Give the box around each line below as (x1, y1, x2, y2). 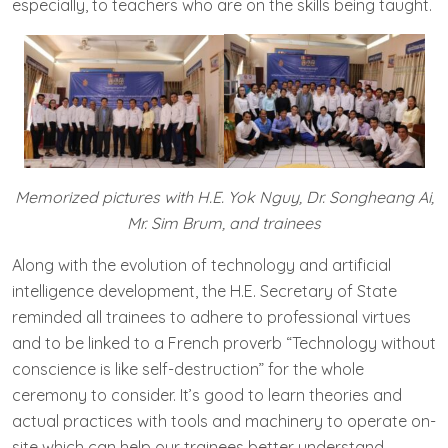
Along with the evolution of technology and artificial (12, 255, 391, 276)
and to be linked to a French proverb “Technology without (12, 333, 436, 354)
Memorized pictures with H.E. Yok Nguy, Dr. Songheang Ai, (14, 187, 434, 208)
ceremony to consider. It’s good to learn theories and (12, 385, 402, 406)
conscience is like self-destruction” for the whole (12, 359, 364, 380)
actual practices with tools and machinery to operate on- (12, 411, 436, 432)
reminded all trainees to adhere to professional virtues (12, 307, 411, 328)
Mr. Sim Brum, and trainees (127, 213, 321, 234)
